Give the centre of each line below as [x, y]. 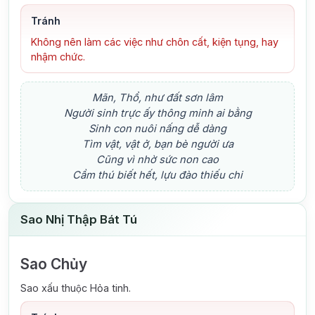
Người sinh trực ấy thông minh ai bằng [157, 114]
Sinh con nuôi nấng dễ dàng [157, 129]
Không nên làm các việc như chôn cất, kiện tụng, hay [154, 41]
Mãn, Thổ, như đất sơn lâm [157, 98]
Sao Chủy [54, 264]
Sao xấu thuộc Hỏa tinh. [76, 288]
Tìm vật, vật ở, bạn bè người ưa [157, 144]
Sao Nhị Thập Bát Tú [79, 220]
